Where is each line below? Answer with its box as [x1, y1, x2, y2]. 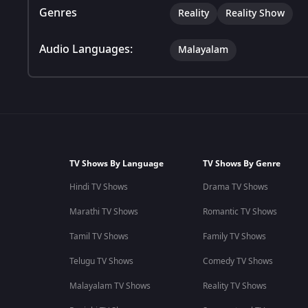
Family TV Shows [202, 230, 266, 243]
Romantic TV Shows [202, 206, 277, 218]
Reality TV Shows [202, 280, 267, 292]
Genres [39, 4, 77, 21]
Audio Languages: [39, 41, 133, 58]
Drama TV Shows [202, 181, 268, 193]
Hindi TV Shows [69, 181, 128, 193]
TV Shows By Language [69, 157, 164, 170]
